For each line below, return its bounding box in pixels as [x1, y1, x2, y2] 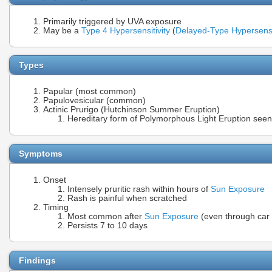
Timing [43, 202, 69, 212]
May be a [43, 25, 81, 35]
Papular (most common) [43, 87, 136, 97]
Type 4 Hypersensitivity [81, 25, 170, 35]
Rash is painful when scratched [67, 193, 187, 203]
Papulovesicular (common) [43, 96, 146, 106]
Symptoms [19, 148, 63, 158]
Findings [19, 255, 56, 265]
